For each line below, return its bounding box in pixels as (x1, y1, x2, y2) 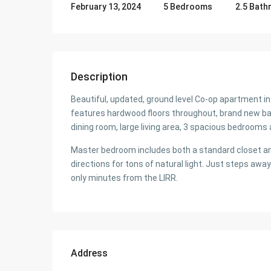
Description (71, 70, 128, 83)
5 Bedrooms (163, 1, 213, 11)
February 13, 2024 (71, 2, 141, 11)
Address (71, 247, 108, 259)
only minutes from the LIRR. (71, 173, 178, 183)
